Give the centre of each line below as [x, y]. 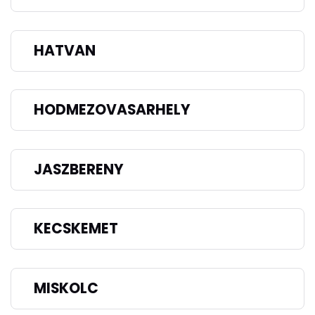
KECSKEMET [76, 229]
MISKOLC [66, 289]
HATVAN [65, 50]
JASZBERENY [79, 169]
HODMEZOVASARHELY [112, 110]
